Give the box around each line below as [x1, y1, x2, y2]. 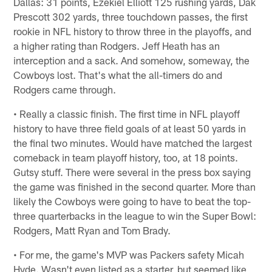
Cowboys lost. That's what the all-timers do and [13, 68, 223, 81]
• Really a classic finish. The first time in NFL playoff [13, 107, 240, 120]
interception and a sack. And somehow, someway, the [13, 53, 250, 66]
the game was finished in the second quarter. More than [13, 180, 256, 192]
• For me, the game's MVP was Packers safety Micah [13, 248, 245, 260]
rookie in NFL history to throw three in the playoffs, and [13, 24, 252, 37]
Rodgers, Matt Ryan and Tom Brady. [13, 223, 171, 236]
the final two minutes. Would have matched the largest [13, 136, 253, 149]
